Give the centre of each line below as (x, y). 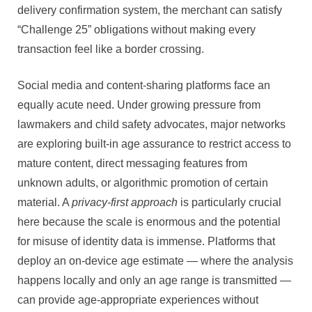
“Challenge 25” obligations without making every (136, 30)
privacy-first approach (125, 203)
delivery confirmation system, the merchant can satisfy (150, 10)
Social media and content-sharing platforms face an (144, 86)
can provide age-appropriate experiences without (138, 300)
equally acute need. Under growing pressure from (139, 105)
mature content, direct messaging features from (132, 164)
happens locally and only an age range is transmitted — (154, 281)
